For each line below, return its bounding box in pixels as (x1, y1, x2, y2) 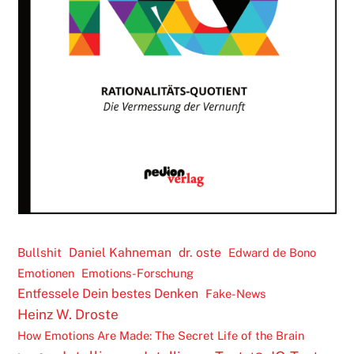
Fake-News (205, 287, 266, 301)
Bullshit (17, 246, 62, 260)
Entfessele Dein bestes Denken (17, 286, 199, 302)
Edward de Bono (228, 246, 317, 260)
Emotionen (17, 266, 75, 281)
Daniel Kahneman (69, 245, 172, 261)
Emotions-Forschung (81, 266, 194, 281)
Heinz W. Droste (17, 307, 119, 323)
